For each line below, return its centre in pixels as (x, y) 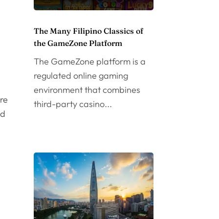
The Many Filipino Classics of (88, 31)
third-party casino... (73, 104)
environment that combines (87, 90)
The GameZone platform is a (89, 62)
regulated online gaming (81, 76)
